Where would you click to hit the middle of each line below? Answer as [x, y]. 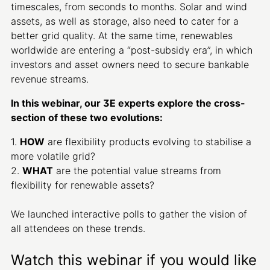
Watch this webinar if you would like [133, 260]
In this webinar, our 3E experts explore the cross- [128, 103]
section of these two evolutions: [86, 118]
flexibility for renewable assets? [82, 185]
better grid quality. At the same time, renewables [121, 36]
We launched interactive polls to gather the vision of [129, 214]
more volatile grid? [53, 156]
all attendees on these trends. [78, 228]
